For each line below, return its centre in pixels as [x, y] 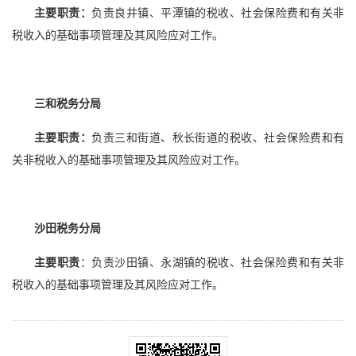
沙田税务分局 [68, 229]
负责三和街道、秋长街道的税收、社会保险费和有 [218, 138]
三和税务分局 [68, 104]
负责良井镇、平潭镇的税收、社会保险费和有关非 [218, 14]
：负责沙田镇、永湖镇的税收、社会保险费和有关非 [212, 263]
